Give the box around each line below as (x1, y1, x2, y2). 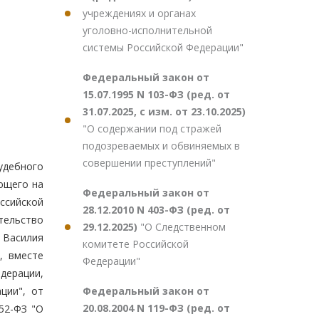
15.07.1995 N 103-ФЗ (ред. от (83, 88, 230, 101)
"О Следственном (140, 220, 226, 234)
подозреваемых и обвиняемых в (83, 139, 240, 152)
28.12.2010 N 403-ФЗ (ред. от (83, 203, 230, 216)
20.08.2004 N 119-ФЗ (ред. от (83, 301, 230, 315)
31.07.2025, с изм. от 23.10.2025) (83, 105, 246, 118)
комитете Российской (83, 237, 189, 251)
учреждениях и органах (83, 6, 196, 20)
